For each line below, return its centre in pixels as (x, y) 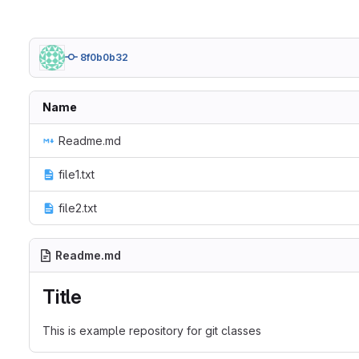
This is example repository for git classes (152, 331)
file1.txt (77, 174)
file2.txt (78, 208)
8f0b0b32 (104, 57)
